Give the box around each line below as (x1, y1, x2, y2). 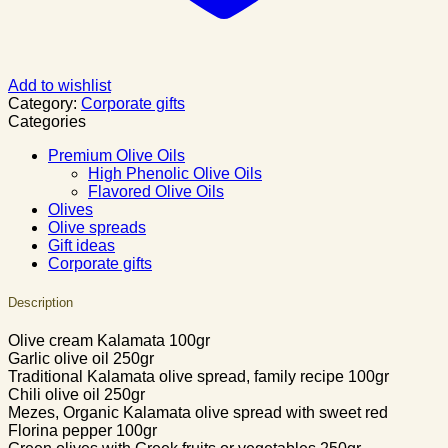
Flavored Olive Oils (88, 182, 224, 200)
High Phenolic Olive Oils (88, 164, 262, 182)
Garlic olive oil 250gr (8, 350, 154, 368)
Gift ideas (48, 236, 115, 254)
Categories (8, 112, 86, 130)
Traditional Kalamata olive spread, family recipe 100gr (8, 368, 389, 386)
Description (8, 295, 73, 311)
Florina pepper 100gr (8, 422, 157, 440)
